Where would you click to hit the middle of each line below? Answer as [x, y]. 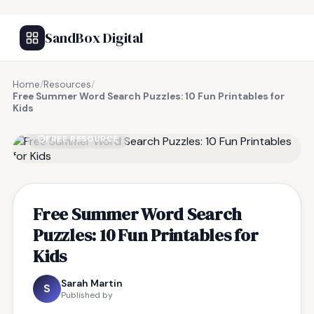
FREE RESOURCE [82, 139]
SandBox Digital [94, 38]
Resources [67, 84]
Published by [87, 295]
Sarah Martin [92, 283]
